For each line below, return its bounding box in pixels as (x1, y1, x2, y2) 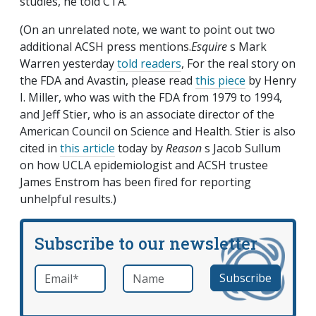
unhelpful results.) (20, 191, 116, 207)
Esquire (191, 39, 227, 55)
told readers (117, 56, 181, 72)
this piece (195, 73, 245, 89)
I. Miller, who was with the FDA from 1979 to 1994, (20, 90, 282, 106)
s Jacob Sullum (202, 140, 281, 157)
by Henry (245, 73, 296, 89)
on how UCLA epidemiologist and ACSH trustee (20, 157, 268, 174)
